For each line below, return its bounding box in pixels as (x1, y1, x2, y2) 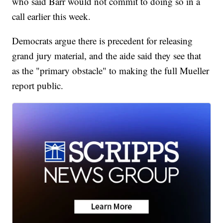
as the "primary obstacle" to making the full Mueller (12, 64, 210, 77)
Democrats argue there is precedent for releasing (12, 34, 193, 47)
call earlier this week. (12, 10, 91, 23)
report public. (12, 79, 64, 92)
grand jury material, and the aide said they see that (12, 49, 202, 62)
